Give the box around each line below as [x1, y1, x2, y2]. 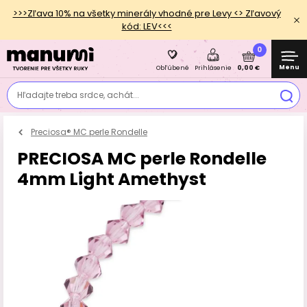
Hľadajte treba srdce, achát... [17, 89, 139, 101]
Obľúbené [156, 64, 189, 72]
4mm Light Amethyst [17, 167, 206, 191]
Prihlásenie [195, 64, 232, 72]
